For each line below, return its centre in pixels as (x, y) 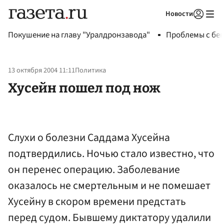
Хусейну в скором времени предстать (97, 201)
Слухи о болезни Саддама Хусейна (89, 137)
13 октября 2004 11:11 (41, 70)
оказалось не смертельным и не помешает (109, 185)
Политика (90, 70)
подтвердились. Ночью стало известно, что (111, 153)
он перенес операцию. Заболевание (94, 169)
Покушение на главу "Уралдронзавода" (79, 35)
